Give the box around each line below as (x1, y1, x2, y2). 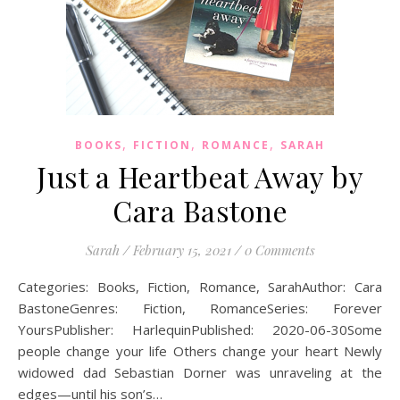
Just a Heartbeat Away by (37, 157, 363, 196)
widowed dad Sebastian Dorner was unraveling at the (18, 363, 382, 381)
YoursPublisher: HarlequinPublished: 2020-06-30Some (18, 321, 382, 338)
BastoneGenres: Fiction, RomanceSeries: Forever (18, 299, 382, 317)
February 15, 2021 (132, 241, 231, 259)
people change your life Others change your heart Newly (18, 342, 382, 360)
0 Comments (244, 241, 315, 259)
